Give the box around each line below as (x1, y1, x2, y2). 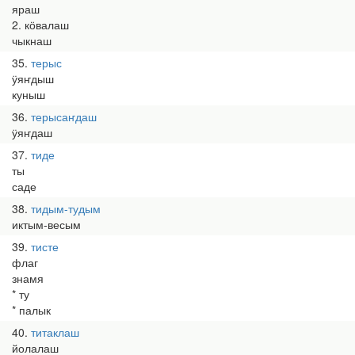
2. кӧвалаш (12, 17, 69, 32)
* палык (12, 302, 51, 318)
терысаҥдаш (31, 109, 97, 124)
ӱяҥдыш (12, 71, 54, 86)
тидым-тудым (31, 200, 101, 216)
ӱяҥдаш (12, 124, 52, 140)
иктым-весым (12, 216, 81, 232)
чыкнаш (12, 32, 52, 48)
